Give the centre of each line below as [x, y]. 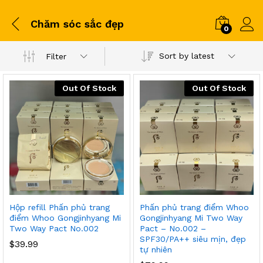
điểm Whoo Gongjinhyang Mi [65, 218]
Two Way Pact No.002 [54, 228]
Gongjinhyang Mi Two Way [191, 218]
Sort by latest [186, 56]
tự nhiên [156, 249]
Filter [56, 56]
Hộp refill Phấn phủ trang [60, 207]
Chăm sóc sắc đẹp [77, 23]
